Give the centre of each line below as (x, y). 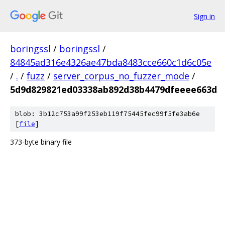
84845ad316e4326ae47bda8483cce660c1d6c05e (111, 62)
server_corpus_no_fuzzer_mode (121, 76)
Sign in (204, 16)
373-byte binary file (41, 142)
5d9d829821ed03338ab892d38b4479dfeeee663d (114, 89)
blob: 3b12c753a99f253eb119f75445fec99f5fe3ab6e (107, 114)
